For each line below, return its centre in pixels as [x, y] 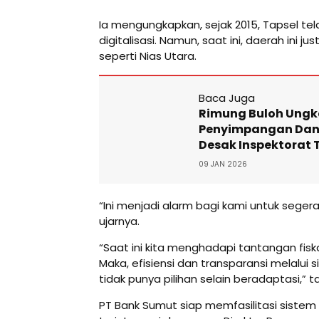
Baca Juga [227, 98]
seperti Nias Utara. [148, 56]
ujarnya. [119, 221]
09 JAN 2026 [223, 164]
